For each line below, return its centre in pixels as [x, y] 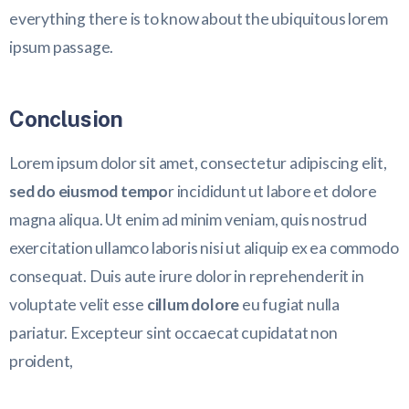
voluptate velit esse [78, 304]
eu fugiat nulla [290, 304]
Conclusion [66, 118]
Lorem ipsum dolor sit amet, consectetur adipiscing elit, [198, 163]
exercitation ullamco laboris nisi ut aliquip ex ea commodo [204, 247]
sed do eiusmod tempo [89, 191]
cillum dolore [193, 304]
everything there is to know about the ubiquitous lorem [199, 18]
